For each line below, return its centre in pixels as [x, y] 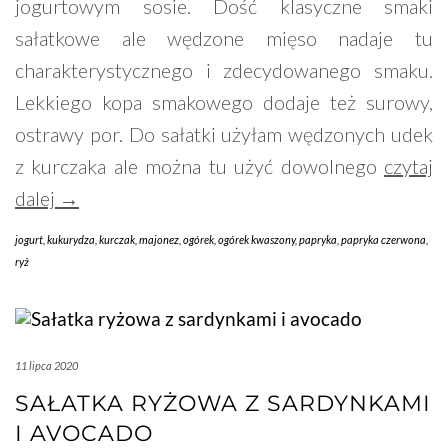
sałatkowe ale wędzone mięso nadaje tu [224, 38]
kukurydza [71, 240]
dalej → [47, 198]
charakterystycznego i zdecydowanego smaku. [224, 70]
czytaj [408, 166]
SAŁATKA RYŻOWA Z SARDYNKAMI [223, 404]
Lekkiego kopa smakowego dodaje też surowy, [224, 102]
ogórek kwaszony [256, 240]
